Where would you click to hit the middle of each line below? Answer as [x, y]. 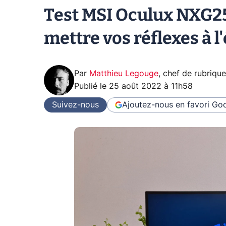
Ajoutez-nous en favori [166, 105]
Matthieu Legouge [124, 74]
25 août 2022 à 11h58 [151, 86]
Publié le [92, 86]
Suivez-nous [75, 105]
